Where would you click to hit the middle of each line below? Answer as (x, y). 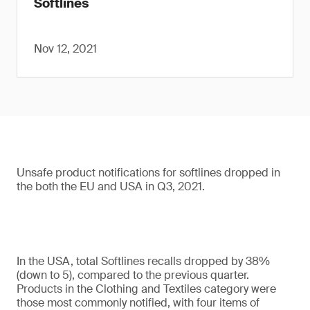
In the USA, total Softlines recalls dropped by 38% (143, 261)
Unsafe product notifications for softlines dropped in (148, 173)
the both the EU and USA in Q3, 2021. (111, 186)
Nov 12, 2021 (65, 49)
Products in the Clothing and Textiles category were (146, 289)
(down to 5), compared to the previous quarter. (133, 275)
